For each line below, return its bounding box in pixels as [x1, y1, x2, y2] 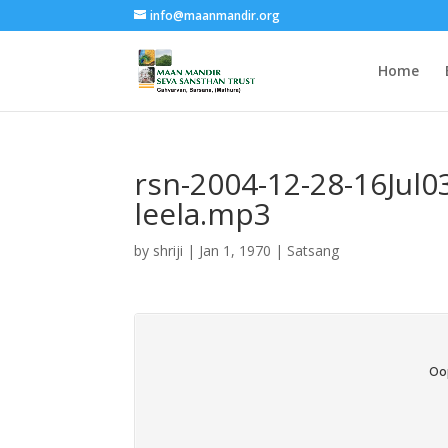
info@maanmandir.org [150, 7, 281, 24]
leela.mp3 [134, 193, 272, 234]
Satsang [287, 241, 340, 260]
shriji [153, 241, 184, 260]
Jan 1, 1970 [199, 241, 272, 260]
